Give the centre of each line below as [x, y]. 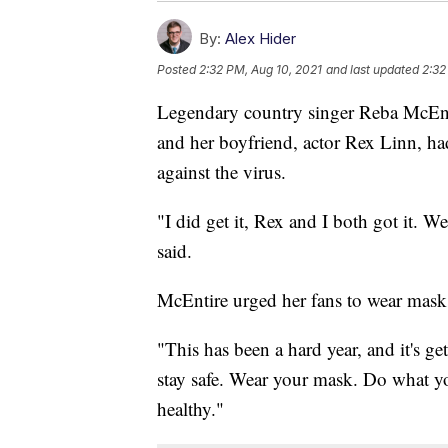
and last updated [372, 69]
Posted [178, 69]
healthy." [190, 408]
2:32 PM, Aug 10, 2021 [260, 69]
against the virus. [221, 171]
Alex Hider [260, 38]
